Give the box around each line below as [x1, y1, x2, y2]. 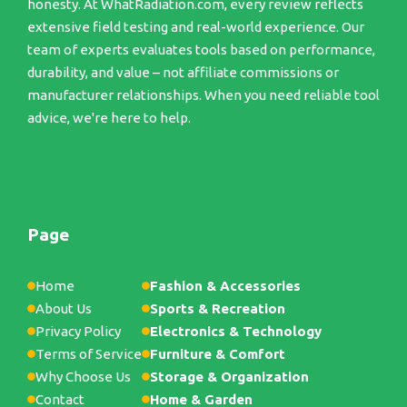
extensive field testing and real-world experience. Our [27, 18, 364, 35]
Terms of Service [35, 346, 142, 362]
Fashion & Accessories [150, 278, 301, 294]
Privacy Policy [35, 323, 121, 340]
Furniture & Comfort [150, 346, 285, 362]
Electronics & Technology [150, 323, 322, 340]
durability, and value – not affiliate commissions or [27, 64, 339, 80]
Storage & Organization [150, 369, 309, 385]
